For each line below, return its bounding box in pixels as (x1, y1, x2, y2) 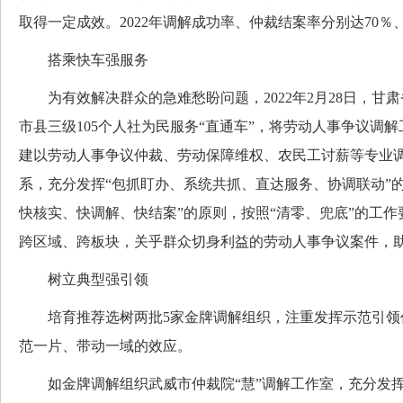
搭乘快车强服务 (19, 52, 148, 67)
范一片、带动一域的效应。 (19, 338, 192, 354)
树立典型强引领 (19, 272, 148, 287)
